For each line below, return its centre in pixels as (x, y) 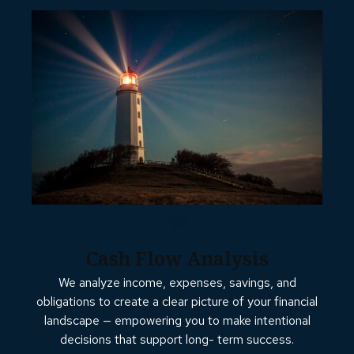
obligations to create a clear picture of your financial (177, 302)
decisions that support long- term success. (177, 340)
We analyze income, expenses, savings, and (177, 283)
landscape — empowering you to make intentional (177, 321)
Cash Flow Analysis (177, 258)
